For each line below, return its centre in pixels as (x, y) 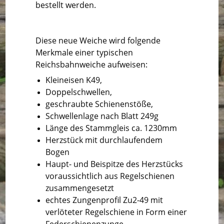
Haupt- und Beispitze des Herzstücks (114, 164)
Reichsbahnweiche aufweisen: (92, 64)
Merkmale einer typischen (84, 52)
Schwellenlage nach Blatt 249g (102, 116)
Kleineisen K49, (74, 80)
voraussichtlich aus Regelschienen (110, 176)
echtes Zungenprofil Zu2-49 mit (104, 200)
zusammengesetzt (80, 188)
